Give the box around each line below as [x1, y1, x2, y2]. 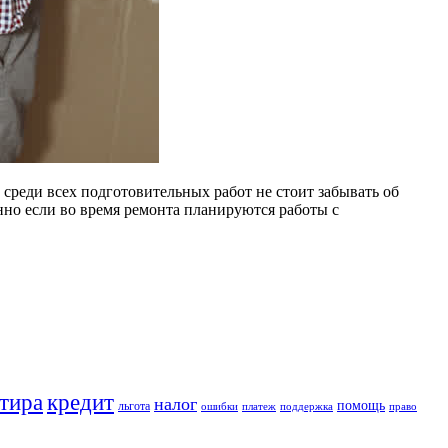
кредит [47, 389, 114, 416]
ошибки [201, 401, 238, 413]
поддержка [280, 401, 333, 413]
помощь [337, 398, 385, 414]
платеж [242, 401, 276, 413]
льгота [118, 399, 150, 414]
